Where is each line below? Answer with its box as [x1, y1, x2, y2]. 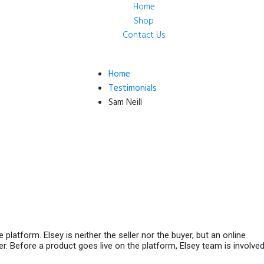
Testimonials [108, 81, 157, 96]
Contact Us [122, 28, 166, 42]
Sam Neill [108, 95, 142, 110]
